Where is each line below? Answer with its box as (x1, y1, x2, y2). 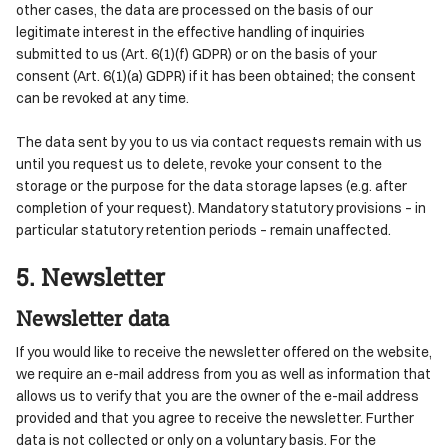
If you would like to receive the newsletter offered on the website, (16, 342, 432, 360)
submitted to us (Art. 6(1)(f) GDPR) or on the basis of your (16, 44, 377, 62)
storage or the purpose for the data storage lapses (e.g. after (16, 176, 407, 194)
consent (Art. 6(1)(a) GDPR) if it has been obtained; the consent (16, 66, 416, 84)
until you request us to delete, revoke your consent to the (16, 154, 382, 172)
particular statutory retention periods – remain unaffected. (16, 220, 391, 238)
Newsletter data (16, 303, 169, 332)
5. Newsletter (16, 260, 165, 292)
